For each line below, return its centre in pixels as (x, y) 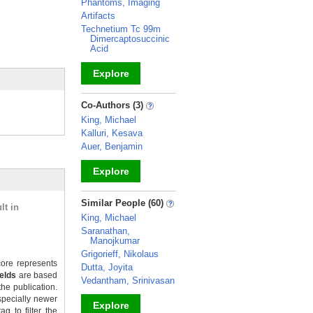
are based (37, 275)
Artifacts (98, 16)
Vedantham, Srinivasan (128, 281)
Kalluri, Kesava (112, 133)
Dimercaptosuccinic (130, 39)
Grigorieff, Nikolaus (120, 254)
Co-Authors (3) (114, 105)
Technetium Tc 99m (121, 29)
